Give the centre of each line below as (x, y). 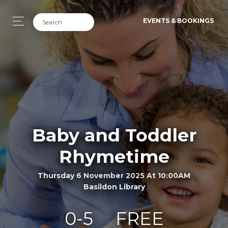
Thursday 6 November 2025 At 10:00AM (114, 175)
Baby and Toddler (114, 135)
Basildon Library (114, 187)
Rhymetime (114, 156)
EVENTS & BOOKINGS (178, 21)
